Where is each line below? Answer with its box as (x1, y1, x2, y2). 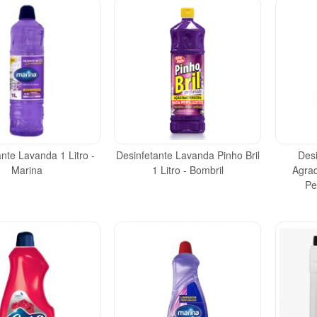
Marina (11, 163, 42, 178)
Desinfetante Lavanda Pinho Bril (115, 148, 260, 163)
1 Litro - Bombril (151, 163, 224, 178)
